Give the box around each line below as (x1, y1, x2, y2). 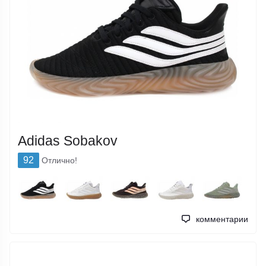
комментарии (195, 214, 248, 224)
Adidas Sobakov (18, 132, 118, 148)
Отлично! (42, 156, 78, 166)
